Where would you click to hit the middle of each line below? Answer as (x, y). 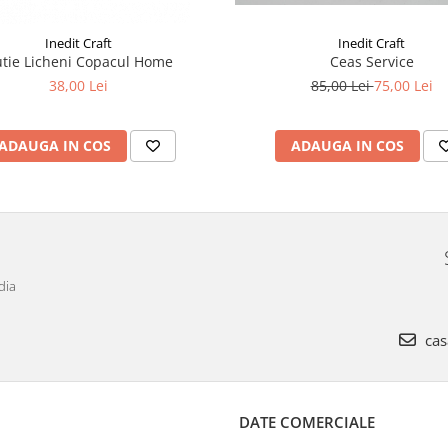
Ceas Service (371, 61)
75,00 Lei (403, 85)
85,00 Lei (342, 85)
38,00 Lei (78, 85)
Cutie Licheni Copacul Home (98, 61)
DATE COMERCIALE (307, 421)
